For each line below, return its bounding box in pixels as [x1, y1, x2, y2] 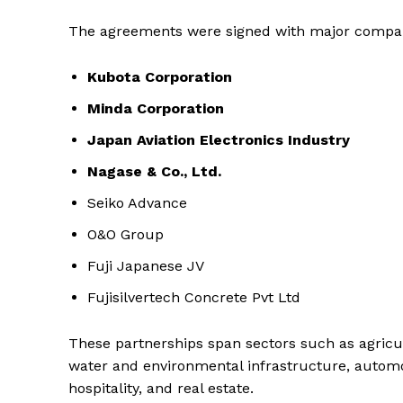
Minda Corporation [87, 100, 224, 118]
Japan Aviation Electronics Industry [87, 131, 350, 149]
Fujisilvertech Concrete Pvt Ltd [87, 289, 300, 307]
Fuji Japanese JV [87, 257, 204, 275]
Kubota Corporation [87, 68, 232, 86]
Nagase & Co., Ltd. [87, 163, 221, 181]
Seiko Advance [87, 194, 187, 212]
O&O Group [87, 226, 164, 244]
